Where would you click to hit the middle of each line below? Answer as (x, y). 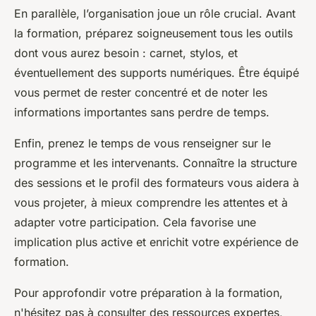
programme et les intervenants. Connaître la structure (156, 163)
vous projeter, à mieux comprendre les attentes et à (151, 202)
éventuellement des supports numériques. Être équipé (157, 72)
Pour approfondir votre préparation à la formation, (148, 292)
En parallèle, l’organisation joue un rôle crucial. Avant (155, 13)
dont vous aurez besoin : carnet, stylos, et (126, 53)
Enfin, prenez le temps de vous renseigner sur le (142, 143)
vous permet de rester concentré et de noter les (141, 92)
